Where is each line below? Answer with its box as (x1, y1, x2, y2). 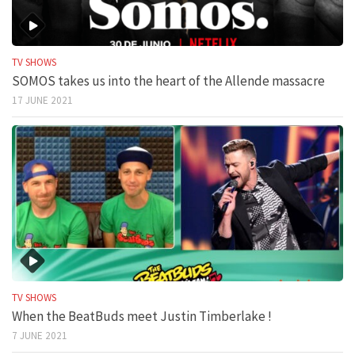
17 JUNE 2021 (12, 94, 73, 108)
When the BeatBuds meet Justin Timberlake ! (12, 307, 272, 326)
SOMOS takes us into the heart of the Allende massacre (12, 72, 325, 90)
